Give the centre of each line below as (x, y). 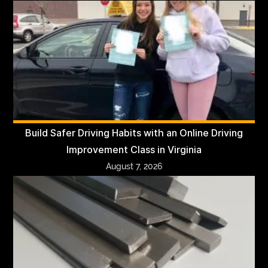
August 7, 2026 (134, 166)
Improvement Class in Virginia (134, 150)
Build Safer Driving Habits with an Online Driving (134, 133)
